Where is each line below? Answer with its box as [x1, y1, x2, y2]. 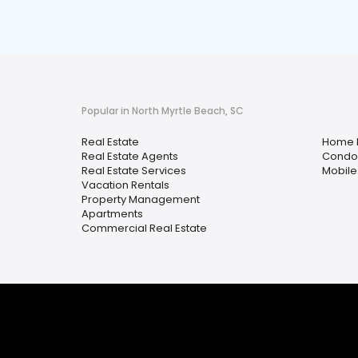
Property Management [82, 192, 200, 208]
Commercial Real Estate [82, 221, 207, 237]
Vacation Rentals [82, 177, 169, 193]
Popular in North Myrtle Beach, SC [82, 104, 244, 118]
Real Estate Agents [82, 149, 178, 165]
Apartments [82, 206, 143, 222]
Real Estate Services [82, 163, 186, 179]
